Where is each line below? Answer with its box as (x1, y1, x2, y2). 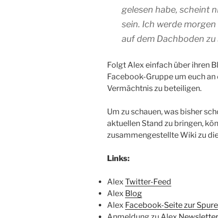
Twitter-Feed (125, 177, 171, 186)
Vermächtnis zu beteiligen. (107, 83, 201, 93)
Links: (107, 153, 129, 163)
